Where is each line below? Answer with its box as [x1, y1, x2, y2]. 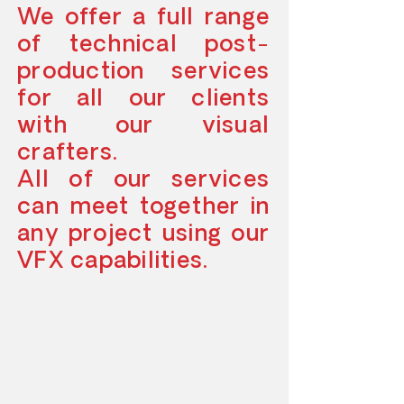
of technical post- [17, 34, 270, 57]
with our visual [17, 115, 270, 138]
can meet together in [17, 197, 270, 219]
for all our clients [17, 88, 270, 111]
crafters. [17, 142, 119, 165]
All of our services [17, 170, 270, 192]
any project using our [17, 224, 270, 246]
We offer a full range [17, 7, 270, 30]
